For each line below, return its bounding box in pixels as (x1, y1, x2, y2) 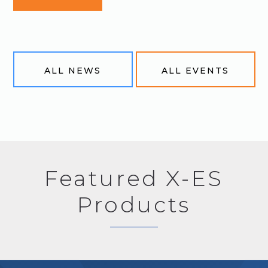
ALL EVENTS (161, 65, 230, 76)
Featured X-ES (44, 165, 224, 191)
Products (77, 191, 191, 218)
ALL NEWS (44, 65, 102, 76)
